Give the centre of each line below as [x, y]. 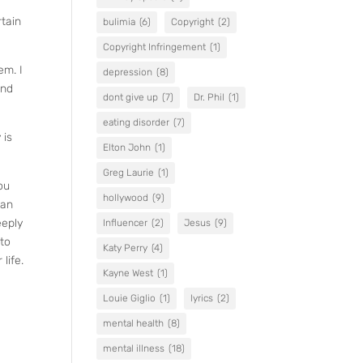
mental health [134, 323]
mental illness [134, 348]
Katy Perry [126, 248]
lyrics [202, 298]
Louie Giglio [130, 298]
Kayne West [128, 273]
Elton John [127, 147]
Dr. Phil [209, 97]
